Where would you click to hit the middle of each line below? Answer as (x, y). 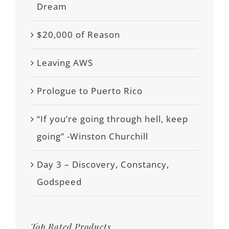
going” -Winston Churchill (93, 136)
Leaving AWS (65, 63)
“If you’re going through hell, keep (112, 119)
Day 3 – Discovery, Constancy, (103, 164)
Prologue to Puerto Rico (90, 91)
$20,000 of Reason (78, 35)
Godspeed (59, 182)
